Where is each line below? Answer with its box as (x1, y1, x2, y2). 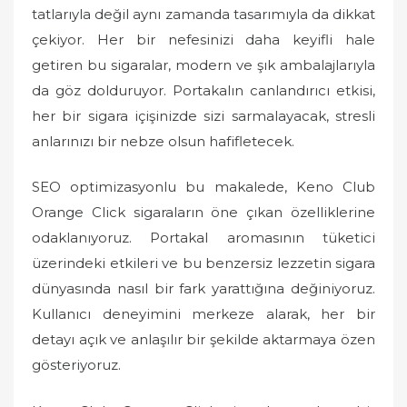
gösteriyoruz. (32, 356, 121, 373)
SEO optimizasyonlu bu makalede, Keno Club (32, 178, 375, 195)
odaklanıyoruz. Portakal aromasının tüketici (32, 229, 375, 246)
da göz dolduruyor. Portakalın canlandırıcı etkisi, (32, 81, 375, 99)
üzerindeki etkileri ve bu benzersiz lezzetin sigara (32, 254, 375, 272)
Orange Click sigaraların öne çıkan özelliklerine (32, 203, 375, 221)
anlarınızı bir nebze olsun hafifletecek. (32, 132, 294, 150)
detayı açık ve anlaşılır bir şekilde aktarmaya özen (32, 331, 375, 348)
